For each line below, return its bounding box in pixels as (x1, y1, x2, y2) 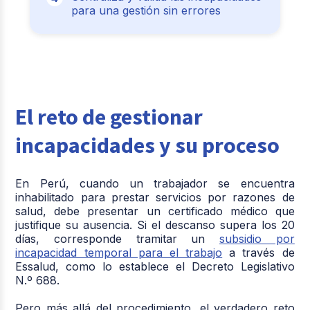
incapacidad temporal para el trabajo (15, 246, 223, 259)
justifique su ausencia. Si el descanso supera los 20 (15, 218, 295, 232)
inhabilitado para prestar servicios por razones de (15, 190, 295, 204)
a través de (222, 246, 295, 259)
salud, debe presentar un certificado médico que (15, 204, 295, 218)
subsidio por (219, 232, 295, 246)
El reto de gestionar (15, 103, 203, 131)
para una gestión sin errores (71, 3, 221, 17)
